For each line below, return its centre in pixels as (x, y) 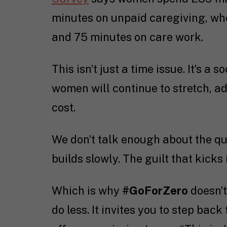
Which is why (87, 191)
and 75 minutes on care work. (127, 37)
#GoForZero (155, 191)
